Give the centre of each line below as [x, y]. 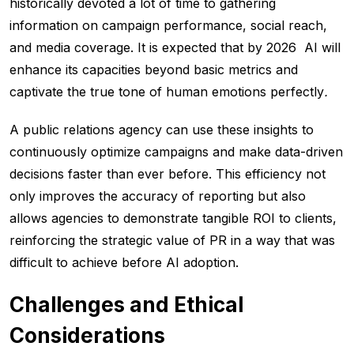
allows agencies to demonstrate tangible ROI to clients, [173, 218]
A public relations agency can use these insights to [162, 130]
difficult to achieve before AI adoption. [124, 263]
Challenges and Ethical [126, 305]
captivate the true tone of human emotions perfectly [167, 92]
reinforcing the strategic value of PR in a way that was [172, 241]
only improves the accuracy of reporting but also [158, 196]
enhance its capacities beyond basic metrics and [154, 70]
